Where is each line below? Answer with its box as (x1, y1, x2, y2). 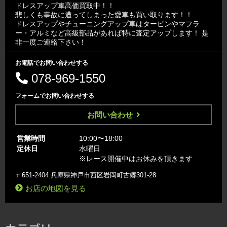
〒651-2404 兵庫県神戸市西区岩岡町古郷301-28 (15, 171, 156, 179)
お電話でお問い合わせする (15, 59, 88, 66)
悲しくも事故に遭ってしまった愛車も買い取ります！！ (15, 10, 193, 19)
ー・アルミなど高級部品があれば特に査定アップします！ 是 (15, 28, 209, 37)
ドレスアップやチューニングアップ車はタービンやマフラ (15, 19, 200, 28)
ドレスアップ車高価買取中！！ (15, 1, 115, 10)
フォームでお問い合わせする (15, 92, 94, 99)
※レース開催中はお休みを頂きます (79, 154, 193, 163)
